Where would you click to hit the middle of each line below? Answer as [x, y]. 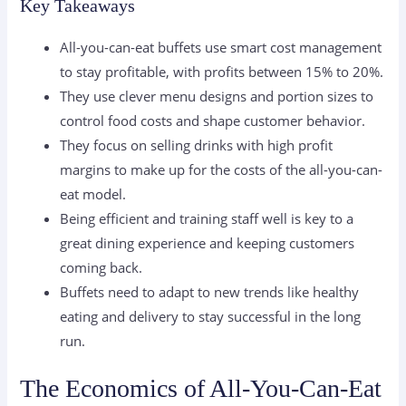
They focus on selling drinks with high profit [197, 145]
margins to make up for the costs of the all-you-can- [222, 169]
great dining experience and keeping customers [208, 242]
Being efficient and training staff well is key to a [207, 218]
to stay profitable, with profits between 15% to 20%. [222, 71]
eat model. [93, 193]
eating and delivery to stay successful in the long [211, 316]
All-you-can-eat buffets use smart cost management [221, 47]
